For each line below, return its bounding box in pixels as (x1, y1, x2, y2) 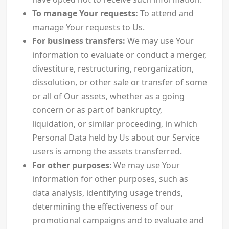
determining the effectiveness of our (32, 201, 174, 213)
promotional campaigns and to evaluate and (32, 215, 204, 226)
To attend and (138, 8, 194, 19)
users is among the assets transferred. (32, 146, 182, 157)
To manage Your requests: (32, 8, 138, 19)
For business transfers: (32, 35, 125, 47)
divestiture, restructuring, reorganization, (32, 63, 194, 75)
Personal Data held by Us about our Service (32, 132, 200, 144)
